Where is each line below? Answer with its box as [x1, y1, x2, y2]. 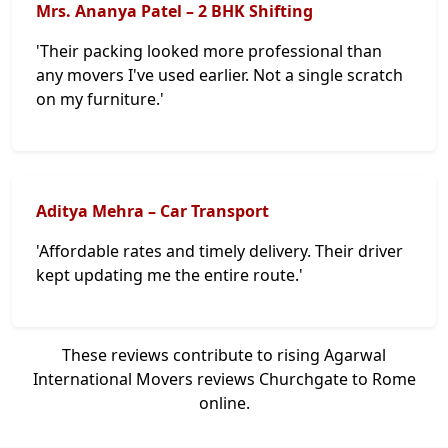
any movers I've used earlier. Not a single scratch [36, 64, 403, 86]
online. [198, 392, 250, 414]
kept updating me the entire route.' [36, 264, 303, 286]
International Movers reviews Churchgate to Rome [32, 368, 416, 390]
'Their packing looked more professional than [36, 40, 382, 62]
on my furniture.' [36, 88, 164, 110]
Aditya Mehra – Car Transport [36, 200, 269, 222]
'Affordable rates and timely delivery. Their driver [36, 240, 403, 262]
